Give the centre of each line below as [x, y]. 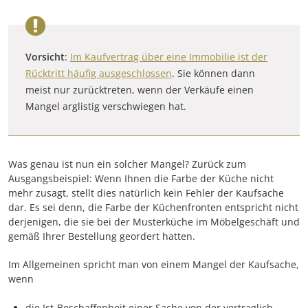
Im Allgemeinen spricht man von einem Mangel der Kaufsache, [154, 264]
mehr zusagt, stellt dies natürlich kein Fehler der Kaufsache [146, 192]
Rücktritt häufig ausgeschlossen [99, 73]
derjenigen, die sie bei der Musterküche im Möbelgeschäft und [154, 221]
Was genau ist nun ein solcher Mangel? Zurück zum [127, 164]
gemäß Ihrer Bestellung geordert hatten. [102, 236]
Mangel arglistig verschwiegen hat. [106, 106]
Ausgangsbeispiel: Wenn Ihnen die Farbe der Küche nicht [141, 178]
